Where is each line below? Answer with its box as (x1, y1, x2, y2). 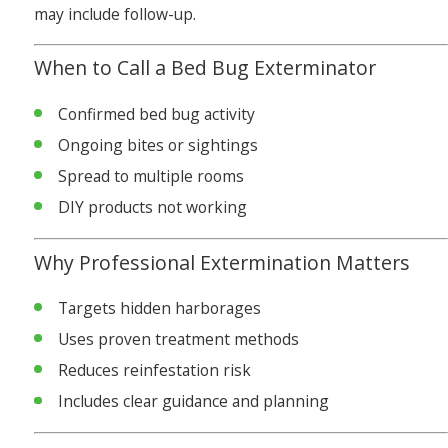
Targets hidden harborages (57, 296, 261, 319)
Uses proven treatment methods (57, 328, 299, 351)
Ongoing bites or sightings (57, 133, 258, 156)
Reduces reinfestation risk (57, 359, 251, 382)
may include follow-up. (34, 3, 197, 26)
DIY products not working (57, 195, 247, 218)
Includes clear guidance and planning (57, 390, 329, 413)
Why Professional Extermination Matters (34, 248, 411, 276)
